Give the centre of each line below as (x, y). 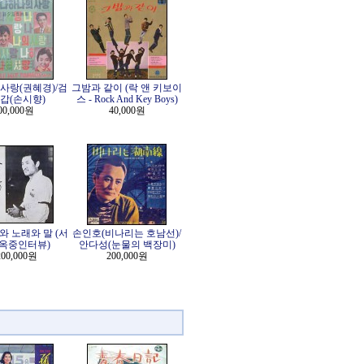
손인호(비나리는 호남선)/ (127, 233)
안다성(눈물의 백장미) (127, 245)
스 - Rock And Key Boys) (127, 99)
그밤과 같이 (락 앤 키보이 (127, 88)
